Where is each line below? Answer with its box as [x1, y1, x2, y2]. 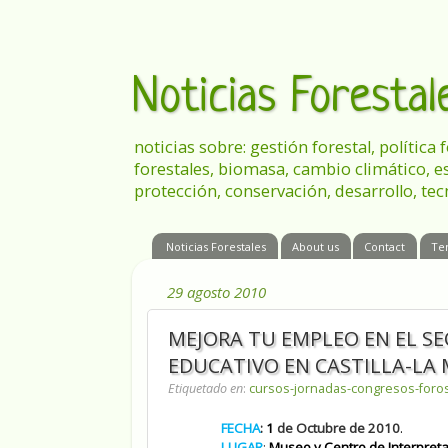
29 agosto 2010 [167, 281, 266, 302]
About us [291, 238, 339, 254]
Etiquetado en [168, 380, 243, 398]
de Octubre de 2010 [273, 419, 400, 438]
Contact [364, 238, 406, 254]
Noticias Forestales [165, 238, 266, 254]
